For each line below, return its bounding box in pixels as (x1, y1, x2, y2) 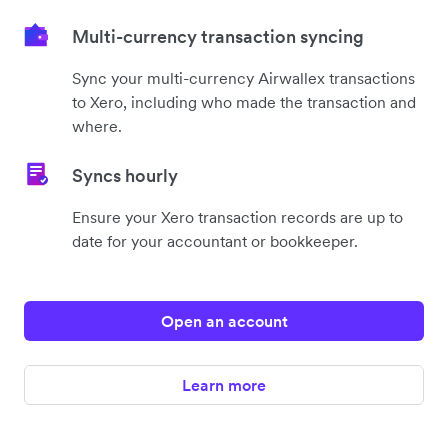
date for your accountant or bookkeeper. (72, 231, 358, 252)
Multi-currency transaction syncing (72, 25, 364, 49)
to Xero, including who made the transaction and (72, 92, 416, 113)
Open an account (160, 311, 288, 332)
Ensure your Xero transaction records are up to (72, 207, 403, 228)
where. (72, 116, 122, 137)
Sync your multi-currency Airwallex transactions (72, 68, 415, 89)
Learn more (182, 375, 266, 396)
